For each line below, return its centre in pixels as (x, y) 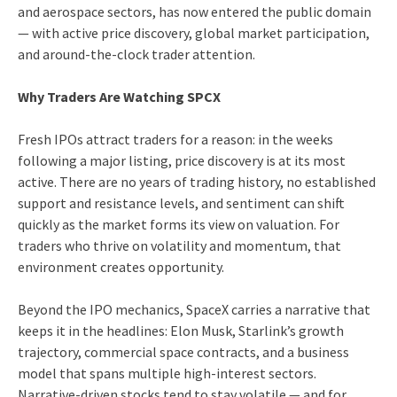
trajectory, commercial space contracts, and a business (183, 352)
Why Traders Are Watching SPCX (119, 97)
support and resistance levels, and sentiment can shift (181, 203)
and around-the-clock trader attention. (136, 54)
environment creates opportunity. (121, 267)
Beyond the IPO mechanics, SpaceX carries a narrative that (194, 309)
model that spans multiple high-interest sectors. (167, 373)
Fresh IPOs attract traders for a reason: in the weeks (175, 139)
